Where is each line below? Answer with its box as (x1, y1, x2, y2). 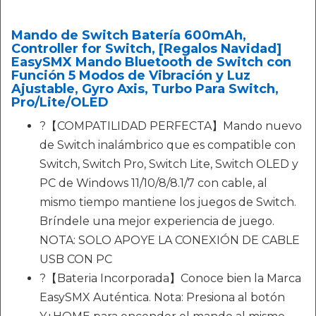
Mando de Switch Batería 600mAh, (11, 28, 246, 43)
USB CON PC (39, 253, 112, 266)
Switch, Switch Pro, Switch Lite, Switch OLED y (39, 157, 298, 171)
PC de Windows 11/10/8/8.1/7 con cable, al (39, 176, 267, 190)
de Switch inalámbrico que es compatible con (39, 138, 296, 152)
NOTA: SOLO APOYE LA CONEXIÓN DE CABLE (39, 233, 300, 247)
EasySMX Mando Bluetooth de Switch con (11, 54, 291, 70)
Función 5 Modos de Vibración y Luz (11, 68, 250, 83)
